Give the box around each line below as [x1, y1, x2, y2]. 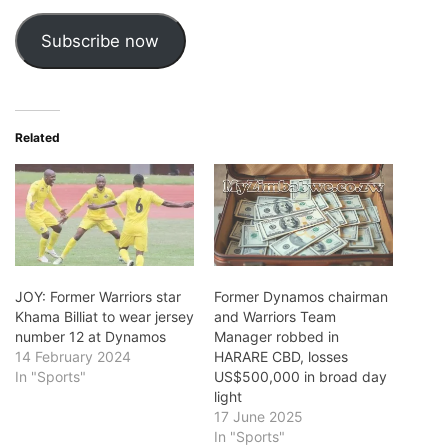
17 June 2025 [214, 408, 303, 426]
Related [15, 130, 60, 146]
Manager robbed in [214, 328, 339, 346]
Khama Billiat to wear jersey [15, 308, 194, 326]
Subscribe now [41, 30, 160, 51]
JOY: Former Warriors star [15, 288, 181, 306]
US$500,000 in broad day [214, 368, 387, 386]
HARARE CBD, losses [214, 348, 348, 366]
